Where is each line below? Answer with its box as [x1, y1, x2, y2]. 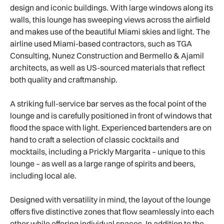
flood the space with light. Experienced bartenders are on [10, 122, 211, 133]
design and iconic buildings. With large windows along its [10, 2, 213, 13]
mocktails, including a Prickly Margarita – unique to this [10, 146, 205, 157]
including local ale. [10, 170, 78, 181]
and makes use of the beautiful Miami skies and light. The [10, 26, 210, 37]
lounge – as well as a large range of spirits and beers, [10, 158, 195, 169]
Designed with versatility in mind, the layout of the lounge [10, 194, 210, 205]
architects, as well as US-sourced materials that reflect [10, 62, 205, 73]
